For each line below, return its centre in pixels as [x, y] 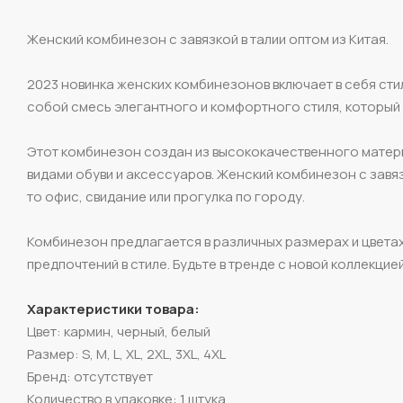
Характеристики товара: [113, 309]
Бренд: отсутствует [90, 377]
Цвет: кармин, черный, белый [119, 332]
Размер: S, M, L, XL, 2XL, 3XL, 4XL [126, 354]
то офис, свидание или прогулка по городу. [166, 197]
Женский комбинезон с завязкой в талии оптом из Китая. [208, 40]
